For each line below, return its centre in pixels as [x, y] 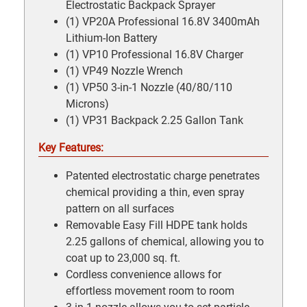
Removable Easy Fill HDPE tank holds [157, 225]
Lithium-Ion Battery [112, 38]
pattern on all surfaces [120, 208]
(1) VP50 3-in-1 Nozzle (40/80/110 [149, 87]
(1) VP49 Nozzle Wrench [124, 71]
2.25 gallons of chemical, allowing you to [165, 241]
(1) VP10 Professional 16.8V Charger [155, 54]
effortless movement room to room [150, 291]
